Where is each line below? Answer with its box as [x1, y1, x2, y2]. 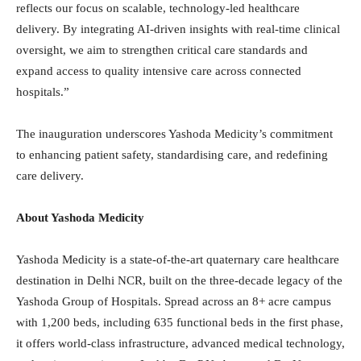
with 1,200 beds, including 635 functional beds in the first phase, [16, 316, 343, 330]
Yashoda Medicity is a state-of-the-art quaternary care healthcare [16, 253, 339, 267]
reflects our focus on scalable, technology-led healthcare [16, 2, 300, 15]
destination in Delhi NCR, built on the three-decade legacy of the [16, 274, 342, 288]
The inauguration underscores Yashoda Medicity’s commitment [16, 127, 333, 141]
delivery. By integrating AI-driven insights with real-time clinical [16, 23, 340, 36]
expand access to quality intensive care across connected [16, 64, 301, 78]
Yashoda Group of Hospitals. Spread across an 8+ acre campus [16, 295, 331, 309]
